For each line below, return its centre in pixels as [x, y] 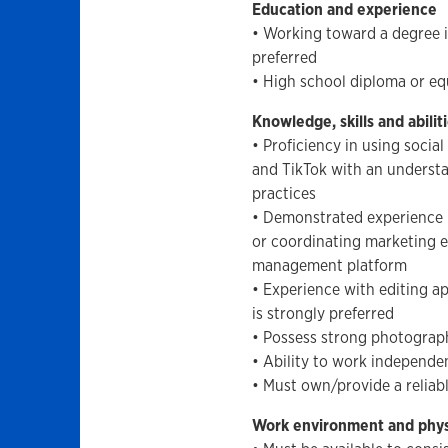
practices [283, 193]
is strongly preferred [322, 313]
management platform [329, 265]
